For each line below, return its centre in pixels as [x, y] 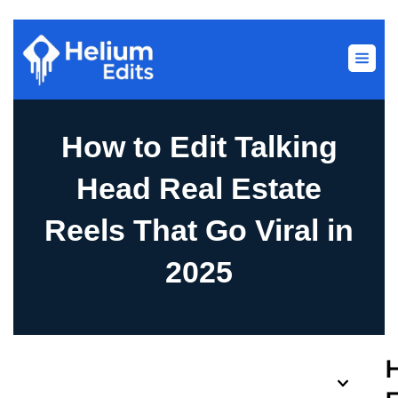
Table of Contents [111, 384]
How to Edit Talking [199, 147]
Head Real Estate [199, 189]
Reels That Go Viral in [199, 231]
